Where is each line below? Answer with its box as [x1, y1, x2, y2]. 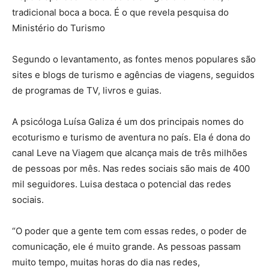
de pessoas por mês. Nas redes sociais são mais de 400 [12, 163, 250, 175]
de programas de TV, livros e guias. [12, 85, 162, 97]
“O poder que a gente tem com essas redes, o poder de [12, 225, 247, 237]
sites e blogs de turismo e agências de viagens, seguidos [12, 69, 255, 81]
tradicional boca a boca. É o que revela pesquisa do [12, 7, 229, 19]
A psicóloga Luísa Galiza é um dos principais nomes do [12, 116, 244, 128]
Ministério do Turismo [12, 22, 105, 34]
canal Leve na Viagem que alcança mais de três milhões [12, 147, 247, 159]
